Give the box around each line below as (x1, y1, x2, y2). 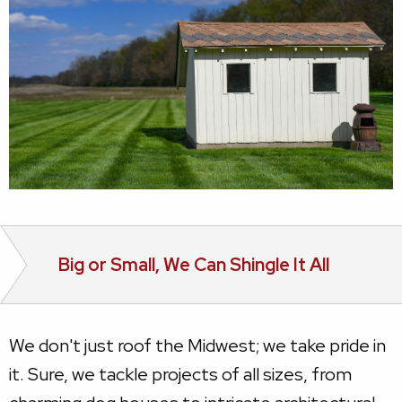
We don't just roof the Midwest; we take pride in (9, 334, 386, 358)
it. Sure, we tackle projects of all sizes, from (9, 363, 352, 387)
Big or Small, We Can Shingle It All (58, 253, 329, 277)
